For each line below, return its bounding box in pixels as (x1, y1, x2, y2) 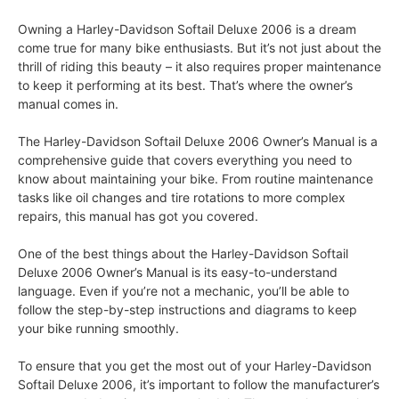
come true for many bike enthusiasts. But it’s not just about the (18, 40, 381, 56)
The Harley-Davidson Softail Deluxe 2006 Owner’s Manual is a (18, 134, 378, 150)
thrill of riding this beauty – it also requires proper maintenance (18, 59, 381, 75)
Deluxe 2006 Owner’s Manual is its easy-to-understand (18, 265, 338, 281)
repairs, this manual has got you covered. (18, 208, 258, 224)
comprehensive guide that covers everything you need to (18, 152, 352, 168)
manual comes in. (18, 96, 118, 112)
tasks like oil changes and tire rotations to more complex (18, 190, 346, 206)
